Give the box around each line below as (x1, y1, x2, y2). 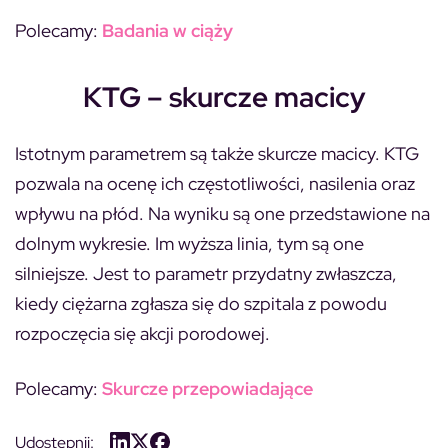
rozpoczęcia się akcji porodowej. (15, 321, 270, 345)
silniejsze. (15, 261, 89, 285)
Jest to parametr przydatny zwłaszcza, (89, 261, 397, 285)
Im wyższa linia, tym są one (151, 231, 364, 255)
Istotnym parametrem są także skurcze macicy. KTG (15, 141, 419, 165)
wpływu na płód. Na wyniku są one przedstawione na (15, 201, 430, 225)
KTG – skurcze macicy (82, 77, 366, 116)
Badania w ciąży (102, 18, 233, 42)
